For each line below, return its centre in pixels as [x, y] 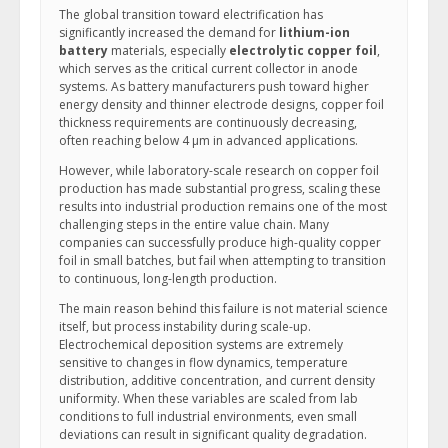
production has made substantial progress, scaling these [220, 188]
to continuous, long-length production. [168, 278]
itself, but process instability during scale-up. [185, 326]
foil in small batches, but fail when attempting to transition [222, 260]
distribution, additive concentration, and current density [217, 380]
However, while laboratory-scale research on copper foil [219, 170]
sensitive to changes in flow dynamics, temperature [203, 362]
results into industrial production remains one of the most [223, 206]
